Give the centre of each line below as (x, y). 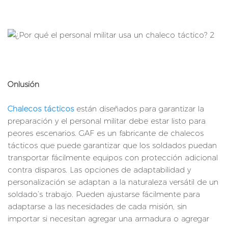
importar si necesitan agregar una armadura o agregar (108, 219)
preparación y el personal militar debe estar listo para (107, 121)
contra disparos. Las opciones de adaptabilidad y (99, 170)
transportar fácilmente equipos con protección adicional (113, 158)
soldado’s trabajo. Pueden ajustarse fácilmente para (104, 194)
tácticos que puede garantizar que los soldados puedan (112, 146)
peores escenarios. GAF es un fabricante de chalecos (106, 133)
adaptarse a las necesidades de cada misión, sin (97, 207)
